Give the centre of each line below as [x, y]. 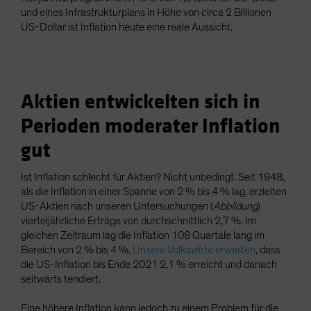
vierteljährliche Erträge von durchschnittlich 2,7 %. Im [138, 221]
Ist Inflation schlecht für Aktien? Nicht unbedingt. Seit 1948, [153, 177]
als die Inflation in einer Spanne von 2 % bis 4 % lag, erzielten [154, 192]
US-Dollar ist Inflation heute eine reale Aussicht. [127, 27]
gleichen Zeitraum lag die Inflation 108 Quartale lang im [143, 236]
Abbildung [235, 207]
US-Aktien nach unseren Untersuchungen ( [117, 207]
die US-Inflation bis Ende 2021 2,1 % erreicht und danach [149, 265]
